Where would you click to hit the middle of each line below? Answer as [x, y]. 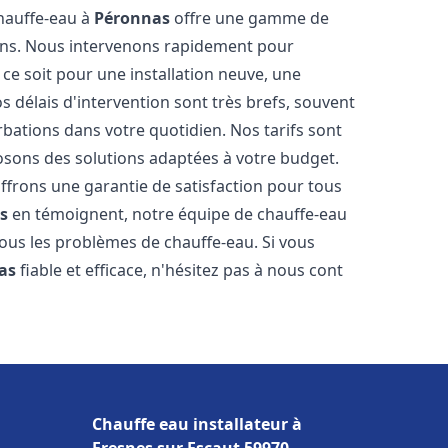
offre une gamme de [250, 18]
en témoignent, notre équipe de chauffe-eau [178, 214]
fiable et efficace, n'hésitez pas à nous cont [180, 270]
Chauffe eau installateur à [197, 424]
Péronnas [132, 18]
